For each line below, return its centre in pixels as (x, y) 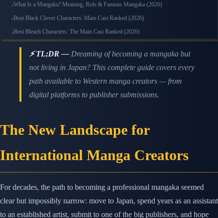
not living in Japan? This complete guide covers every (112, 68)
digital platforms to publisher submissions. (94, 95)
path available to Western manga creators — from (106, 81)
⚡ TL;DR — (49, 54)
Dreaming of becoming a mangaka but (130, 54)
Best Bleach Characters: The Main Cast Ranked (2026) (77, 32)
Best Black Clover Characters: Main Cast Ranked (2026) (79, 18)
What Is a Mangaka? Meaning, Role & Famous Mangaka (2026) (88, 5)
